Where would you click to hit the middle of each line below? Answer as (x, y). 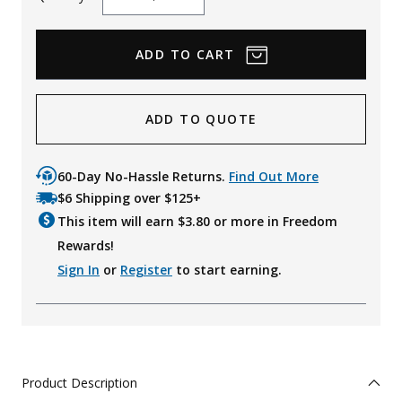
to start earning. (227, 270)
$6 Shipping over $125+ (129, 198)
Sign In (79, 270)
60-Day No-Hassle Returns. (143, 177)
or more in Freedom (274, 222)
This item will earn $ (121, 222)
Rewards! (86, 246)
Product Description (79, 383)
